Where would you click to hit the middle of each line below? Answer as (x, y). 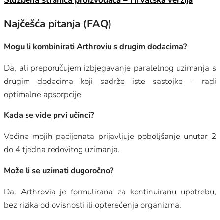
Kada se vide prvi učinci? (49, 115)
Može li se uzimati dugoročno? (59, 170)
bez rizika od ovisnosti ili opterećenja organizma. (93, 205)
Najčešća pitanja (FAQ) (58, 23)
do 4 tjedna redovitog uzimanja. (62, 150)
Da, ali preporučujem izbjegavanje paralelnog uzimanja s (110, 68)
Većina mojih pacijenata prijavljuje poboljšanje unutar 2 (110, 137)
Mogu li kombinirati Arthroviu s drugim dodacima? (96, 47)
